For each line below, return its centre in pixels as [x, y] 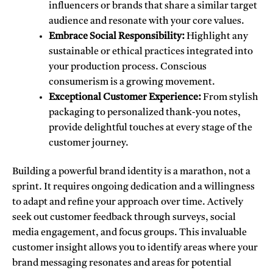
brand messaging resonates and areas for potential [122, 264]
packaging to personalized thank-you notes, [145, 112]
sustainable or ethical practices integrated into [151, 51]
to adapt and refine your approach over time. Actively [128, 203]
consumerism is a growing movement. [132, 82]
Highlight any [216, 36]
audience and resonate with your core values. [147, 21]
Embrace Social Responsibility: [117, 36]
